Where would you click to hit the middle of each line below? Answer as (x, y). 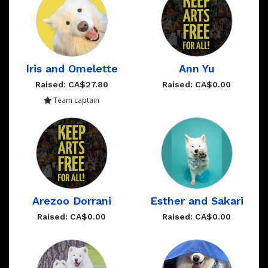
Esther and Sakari (197, 200)
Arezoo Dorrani (71, 200)
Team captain (75, 100)
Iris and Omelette (71, 68)
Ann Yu (197, 68)
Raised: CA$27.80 (71, 84)
